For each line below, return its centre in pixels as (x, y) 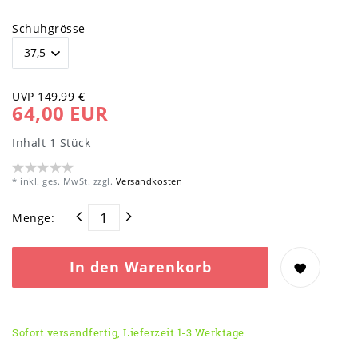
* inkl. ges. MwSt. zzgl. (62, 181)
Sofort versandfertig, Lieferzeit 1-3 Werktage (128, 333)
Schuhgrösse (49, 28)
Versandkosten (147, 181)
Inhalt (31, 143)
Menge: (33, 217)
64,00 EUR (60, 114)
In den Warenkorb (140, 267)
